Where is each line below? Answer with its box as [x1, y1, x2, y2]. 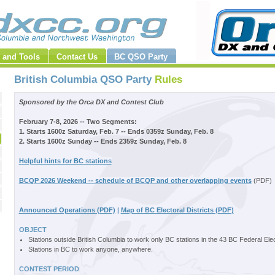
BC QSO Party [114, 52, 168, 61]
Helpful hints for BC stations [18, 157, 112, 165]
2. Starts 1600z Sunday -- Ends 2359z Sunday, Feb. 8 [18, 137, 187, 145]
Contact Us [56, 52, 98, 61]
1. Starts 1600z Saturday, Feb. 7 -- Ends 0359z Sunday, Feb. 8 [18, 128, 214, 135]
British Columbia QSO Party [14, 74, 152, 85]
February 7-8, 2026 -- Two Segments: [18, 118, 137, 125]
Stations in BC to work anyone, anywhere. [28, 246, 153, 253]
